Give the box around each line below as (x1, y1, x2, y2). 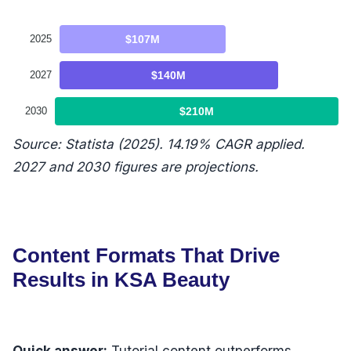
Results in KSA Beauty (13, 268, 230, 291)
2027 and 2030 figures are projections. (13, 158, 259, 175)
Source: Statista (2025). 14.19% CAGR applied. (13, 136, 305, 152)
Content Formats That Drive (13, 244, 280, 266)
